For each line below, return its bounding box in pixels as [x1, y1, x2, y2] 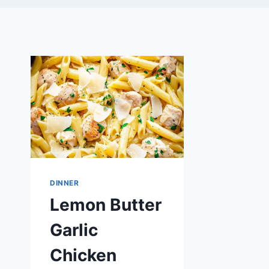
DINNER [50, 178, 79, 188]
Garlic [50, 219, 98, 240]
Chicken [50, 244, 116, 265]
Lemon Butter [50, 194, 162, 215]
